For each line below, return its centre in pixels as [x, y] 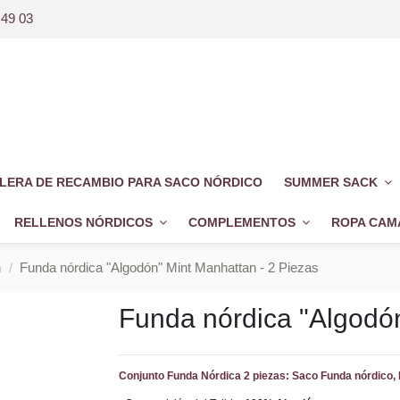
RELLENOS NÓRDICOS [85, 223]
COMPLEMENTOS [243, 223]
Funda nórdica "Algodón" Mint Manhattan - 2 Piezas [169, 268]
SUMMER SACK [332, 183]
